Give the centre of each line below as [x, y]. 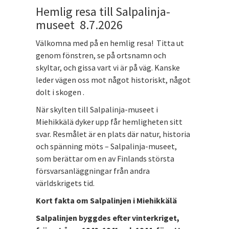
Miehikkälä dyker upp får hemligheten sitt [109, 121]
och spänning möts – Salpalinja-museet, [106, 146]
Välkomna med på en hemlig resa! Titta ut [110, 43]
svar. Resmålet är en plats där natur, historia [113, 134]
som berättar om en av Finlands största [105, 158]
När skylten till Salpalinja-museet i [97, 109]
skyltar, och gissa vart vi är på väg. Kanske [108, 67]
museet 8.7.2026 [79, 25]
